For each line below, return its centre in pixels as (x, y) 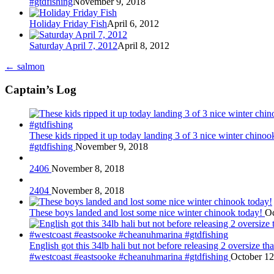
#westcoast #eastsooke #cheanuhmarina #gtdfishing (130, 257)
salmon (30, 66)
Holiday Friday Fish (68, 23)
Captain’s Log (41, 90)
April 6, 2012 (133, 23)
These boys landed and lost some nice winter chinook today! (147, 213)
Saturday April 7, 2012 (73, 45)
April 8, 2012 (143, 45)
